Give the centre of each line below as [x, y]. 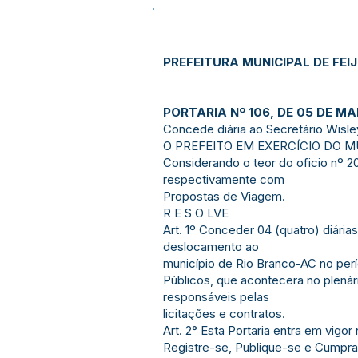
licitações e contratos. [224, 314]
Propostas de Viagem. [224, 196]
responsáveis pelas [216, 297]
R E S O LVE [196, 213]
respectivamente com [224, 179]
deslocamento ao [211, 247]
